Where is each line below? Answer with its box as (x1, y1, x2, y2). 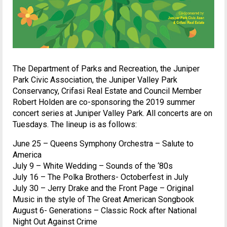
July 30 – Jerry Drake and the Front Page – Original (13, 183, 194, 193)
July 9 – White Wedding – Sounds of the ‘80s (13, 161, 173, 171)
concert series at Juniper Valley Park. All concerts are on (13, 108, 212, 118)
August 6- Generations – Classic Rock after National (13, 205, 197, 215)
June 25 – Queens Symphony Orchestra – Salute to (13, 138, 194, 148)
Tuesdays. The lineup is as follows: (13, 119, 137, 129)
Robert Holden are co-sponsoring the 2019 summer (13, 97, 195, 107)
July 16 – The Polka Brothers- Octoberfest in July (13, 172, 188, 182)
